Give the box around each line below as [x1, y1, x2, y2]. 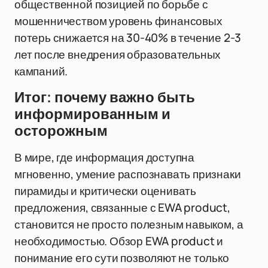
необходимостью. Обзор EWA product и [14, 233, 224, 249]
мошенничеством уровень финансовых [14, 13, 223, 29]
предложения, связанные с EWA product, [14, 200, 230, 215]
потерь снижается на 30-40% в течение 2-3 [14, 30, 241, 45]
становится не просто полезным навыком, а [14, 217, 243, 232]
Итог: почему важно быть [14, 90, 195, 105]
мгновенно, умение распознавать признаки [14, 166, 241, 182]
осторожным [14, 123, 108, 139]
